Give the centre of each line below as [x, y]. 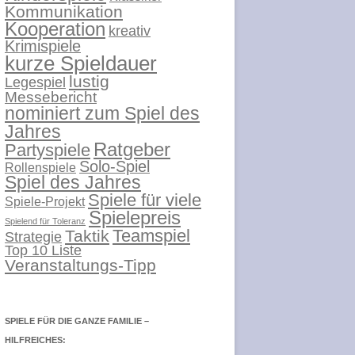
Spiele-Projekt [45, 201]
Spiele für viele [145, 200]
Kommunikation [64, 11]
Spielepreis [135, 218]
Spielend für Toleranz [45, 221]
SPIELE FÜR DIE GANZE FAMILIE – [77, 321]
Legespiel [35, 82]
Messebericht [51, 97]
